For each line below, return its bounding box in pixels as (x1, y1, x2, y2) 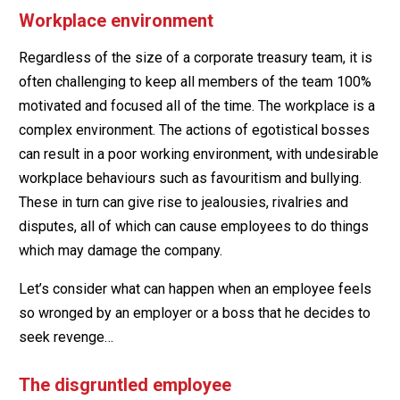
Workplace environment (18, 9, 213, 31)
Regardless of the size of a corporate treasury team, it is (18, 48, 372, 66)
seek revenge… (18, 328, 113, 346)
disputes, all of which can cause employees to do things (18, 217, 369, 235)
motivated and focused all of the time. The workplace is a (18, 96, 375, 114)
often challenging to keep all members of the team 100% (18, 72, 371, 90)
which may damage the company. (18, 241, 222, 259)
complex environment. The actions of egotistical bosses (18, 121, 370, 138)
